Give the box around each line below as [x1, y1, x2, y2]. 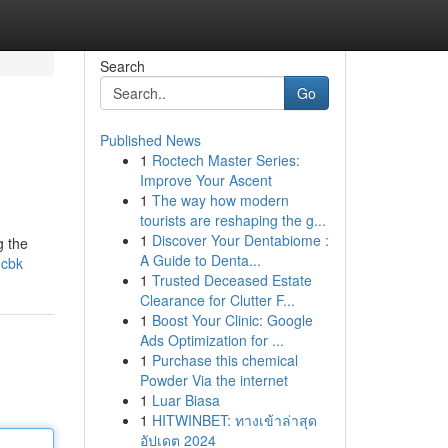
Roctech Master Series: [151, 150, 300, 170]
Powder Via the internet [139, 370, 288, 390]
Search [99, 56, 145, 76]
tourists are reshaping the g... [139, 210, 326, 230]
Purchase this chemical [151, 350, 298, 370]
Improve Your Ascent [139, 170, 272, 190]
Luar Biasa [151, 390, 220, 410]
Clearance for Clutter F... [139, 290, 295, 310]
